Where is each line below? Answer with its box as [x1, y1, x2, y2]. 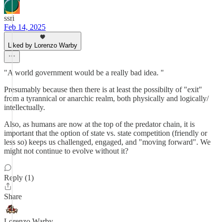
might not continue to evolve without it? [4, 147, 128, 155]
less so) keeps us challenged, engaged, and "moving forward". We [4, 138, 211, 146]
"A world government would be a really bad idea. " [4, 68, 164, 77]
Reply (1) [4, 173, 34, 182]
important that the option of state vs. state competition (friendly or [4, 129, 207, 137]
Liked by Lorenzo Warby [8, 42, 77, 49]
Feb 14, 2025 [4, 23, 46, 31]
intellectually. [4, 103, 45, 111]
